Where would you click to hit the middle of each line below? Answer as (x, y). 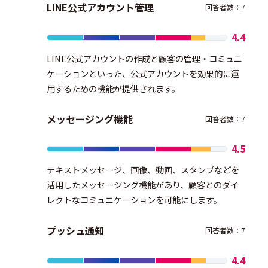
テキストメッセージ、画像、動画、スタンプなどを (143, 170)
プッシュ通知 (76, 231)
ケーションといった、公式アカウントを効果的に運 (143, 73)
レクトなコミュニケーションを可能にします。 (135, 200)
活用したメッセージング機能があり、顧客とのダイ (143, 185)
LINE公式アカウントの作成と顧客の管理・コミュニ (145, 58)
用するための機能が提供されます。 (114, 88)
